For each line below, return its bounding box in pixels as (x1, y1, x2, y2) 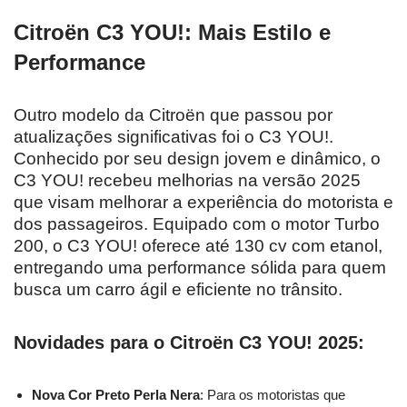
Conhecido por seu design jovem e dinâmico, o (14, 148, 381, 168)
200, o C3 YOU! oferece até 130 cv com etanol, (14, 235, 382, 255)
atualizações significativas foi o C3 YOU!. (14, 126, 333, 146)
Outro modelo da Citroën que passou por (14, 104, 333, 124)
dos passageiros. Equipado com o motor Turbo (14, 213, 380, 233)
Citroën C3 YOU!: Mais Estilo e (14, 19, 331, 45)
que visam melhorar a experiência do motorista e (14, 192, 393, 212)
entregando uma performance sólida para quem (14, 257, 386, 277)
